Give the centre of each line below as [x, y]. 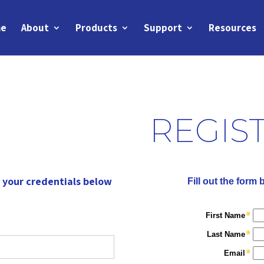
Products [96, 28]
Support [163, 28]
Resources [232, 28]
